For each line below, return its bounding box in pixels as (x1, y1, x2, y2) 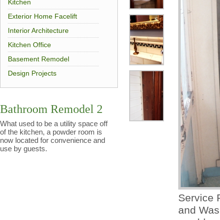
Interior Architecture (8, 27, 69, 34)
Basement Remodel (8, 55, 69, 63)
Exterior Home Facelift (8, 13, 77, 20)
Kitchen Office (8, 41, 51, 49)
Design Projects (8, 70, 56, 77)
